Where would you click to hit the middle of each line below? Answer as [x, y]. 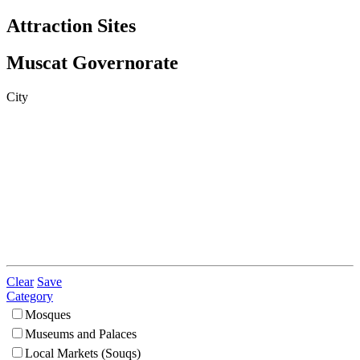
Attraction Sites [71, 25]
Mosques [48, 315]
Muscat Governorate [92, 63]
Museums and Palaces [81, 334]
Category [30, 297]
